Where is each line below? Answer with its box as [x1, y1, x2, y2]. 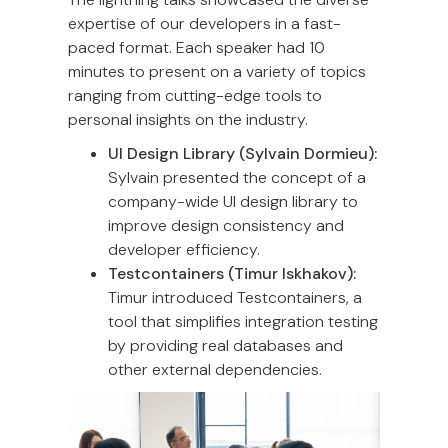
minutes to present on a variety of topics [68, 61, 366, 83]
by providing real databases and [108, 335, 343, 357]
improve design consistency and [108, 215, 344, 237]
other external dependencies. [108, 359, 322, 381]
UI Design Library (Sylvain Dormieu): [108, 143, 377, 165]
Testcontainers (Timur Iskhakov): [108, 263, 356, 285]
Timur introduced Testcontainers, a [108, 287, 362, 309]
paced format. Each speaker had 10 [68, 37, 325, 59]
